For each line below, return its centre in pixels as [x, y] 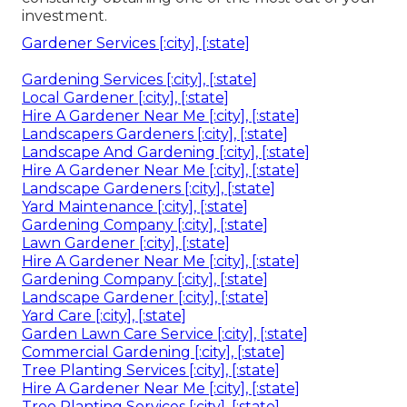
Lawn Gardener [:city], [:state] [126, 243]
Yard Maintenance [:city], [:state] [135, 207]
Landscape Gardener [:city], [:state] [145, 298]
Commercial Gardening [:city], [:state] [154, 352]
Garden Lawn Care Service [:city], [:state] [165, 334]
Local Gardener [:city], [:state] [125, 98]
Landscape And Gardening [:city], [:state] [166, 153]
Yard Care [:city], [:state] [104, 316]
